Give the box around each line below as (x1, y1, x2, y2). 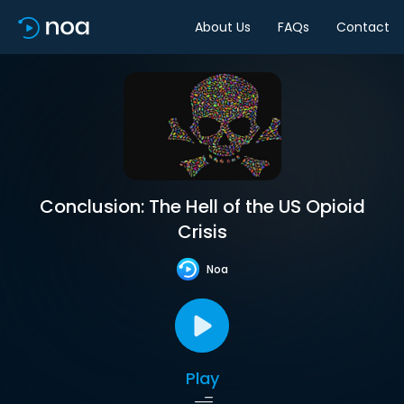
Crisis (177, 219, 227, 244)
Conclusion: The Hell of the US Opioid (39, 194, 365, 219)
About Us (195, 17, 251, 36)
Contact (336, 17, 390, 36)
